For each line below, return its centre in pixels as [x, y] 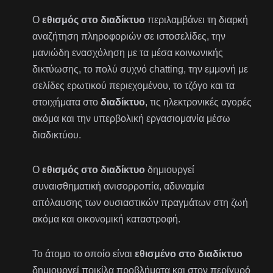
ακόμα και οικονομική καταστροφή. [107, 219]
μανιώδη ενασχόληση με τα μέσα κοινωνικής [128, 53]
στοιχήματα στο [67, 102]
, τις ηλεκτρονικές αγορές [199, 102]
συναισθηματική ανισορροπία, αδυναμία [119, 186]
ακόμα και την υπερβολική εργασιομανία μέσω [132, 119]
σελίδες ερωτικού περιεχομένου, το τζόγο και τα [134, 86]
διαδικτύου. [57, 135]
